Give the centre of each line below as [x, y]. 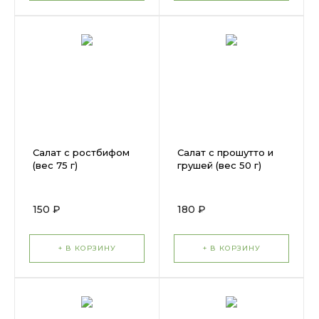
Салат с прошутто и [225, 152]
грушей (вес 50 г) [219, 165]
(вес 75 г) [55, 165]
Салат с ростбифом [81, 152]
